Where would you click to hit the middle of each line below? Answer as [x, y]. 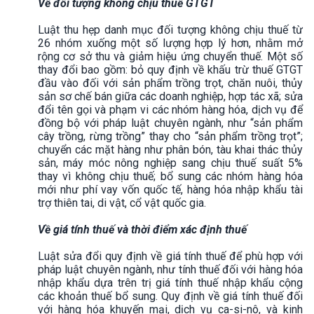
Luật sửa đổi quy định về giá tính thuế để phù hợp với [170, 256]
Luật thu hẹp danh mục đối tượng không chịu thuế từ [170, 29]
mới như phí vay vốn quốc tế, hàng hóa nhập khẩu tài [170, 189]
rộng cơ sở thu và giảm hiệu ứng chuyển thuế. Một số [170, 56]
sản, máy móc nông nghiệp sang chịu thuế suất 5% [170, 163]
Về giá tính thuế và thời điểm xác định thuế [142, 229]
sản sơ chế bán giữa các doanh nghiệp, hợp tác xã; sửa [170, 96]
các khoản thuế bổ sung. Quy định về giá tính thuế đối [170, 296]
